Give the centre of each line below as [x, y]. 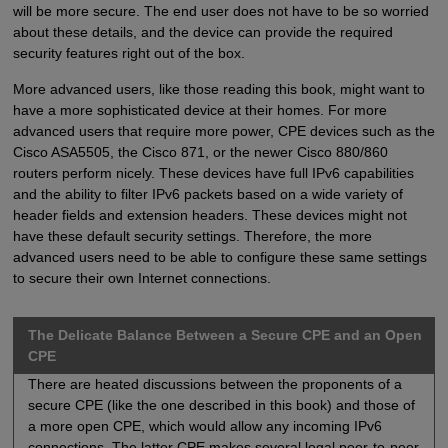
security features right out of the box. [128, 53]
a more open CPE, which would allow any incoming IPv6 [204, 425]
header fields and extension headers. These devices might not [209, 214]
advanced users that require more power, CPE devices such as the [223, 130]
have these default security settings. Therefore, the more [192, 235]
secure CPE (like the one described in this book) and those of [221, 404]
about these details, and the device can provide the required [202, 32]
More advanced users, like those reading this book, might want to [218, 88]
